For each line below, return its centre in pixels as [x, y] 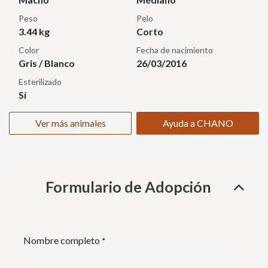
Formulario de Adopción [128, 187]
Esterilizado [40, 82]
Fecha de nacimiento [175, 50]
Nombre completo [62, 240]
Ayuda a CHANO [198, 123]
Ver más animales [70, 123]
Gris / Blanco [47, 63]
